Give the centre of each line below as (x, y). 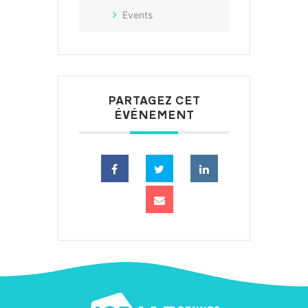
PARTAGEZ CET (154, 102)
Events (137, 14)
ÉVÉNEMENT (154, 117)
